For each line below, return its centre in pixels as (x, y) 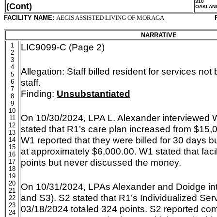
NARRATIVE (159, 35)
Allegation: (43, 71)
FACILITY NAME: (30, 18)
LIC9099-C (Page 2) (63, 47)
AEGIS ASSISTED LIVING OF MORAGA (110, 18)
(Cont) (19, 6)
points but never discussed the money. (101, 162)
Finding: (38, 93)
